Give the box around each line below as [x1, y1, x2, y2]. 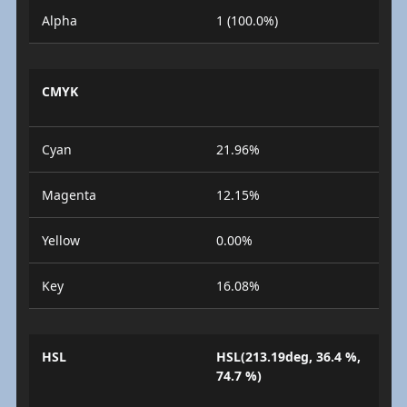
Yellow [41, 232, 80, 249]
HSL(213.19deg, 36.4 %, [216, 348, 361, 365]
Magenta [41, 186, 96, 203]
